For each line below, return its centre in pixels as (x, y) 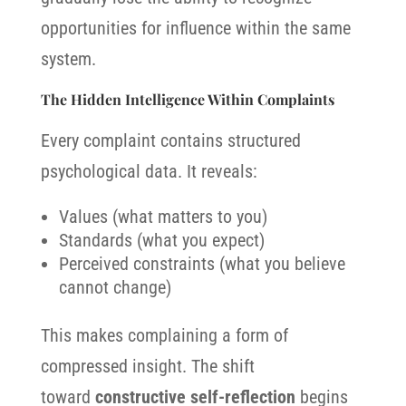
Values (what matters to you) (163, 217)
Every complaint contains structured (170, 140)
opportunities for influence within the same (195, 28)
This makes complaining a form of (164, 335)
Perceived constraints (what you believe (202, 264)
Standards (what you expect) (161, 240)
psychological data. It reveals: (149, 171)
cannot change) (115, 287)
